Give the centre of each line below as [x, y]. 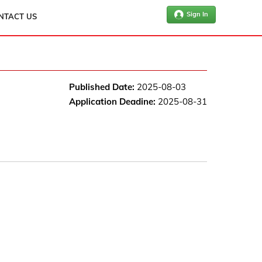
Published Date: [101, 87]
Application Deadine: [112, 101]
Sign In [197, 14]
